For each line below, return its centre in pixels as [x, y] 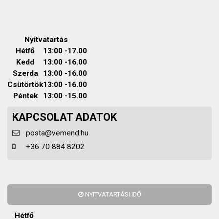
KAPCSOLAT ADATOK [65, 117]
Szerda [25, 73]
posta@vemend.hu [57, 133]
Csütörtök [25, 85]
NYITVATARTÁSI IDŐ [112, 194]
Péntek [25, 96]
